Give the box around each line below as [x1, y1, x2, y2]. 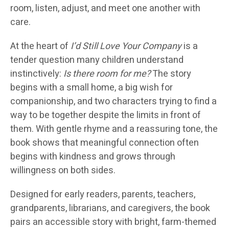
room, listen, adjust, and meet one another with [10, 2, 200, 16]
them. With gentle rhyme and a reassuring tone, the [10, 122, 218, 136]
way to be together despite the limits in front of [10, 108, 201, 123]
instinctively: [10, 67, 63, 81]
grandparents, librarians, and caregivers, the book [10, 201, 210, 216]
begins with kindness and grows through [10, 150, 175, 164]
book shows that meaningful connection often [10, 136, 199, 150]
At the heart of [10, 39, 71, 54]
